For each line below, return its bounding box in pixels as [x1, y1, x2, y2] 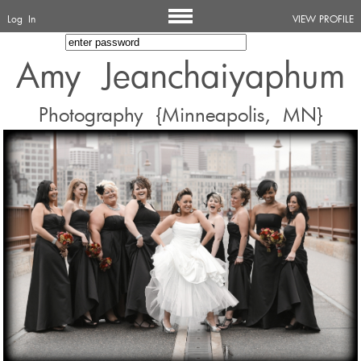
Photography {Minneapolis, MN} [38, 102, 323, 127]
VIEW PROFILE [293, 12, 354, 25]
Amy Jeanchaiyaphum [16, 52, 345, 98]
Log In [7, 12, 35, 25]
